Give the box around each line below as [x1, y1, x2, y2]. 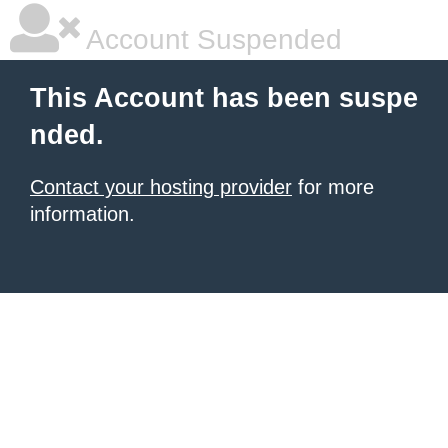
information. [30, 203, 135, 225]
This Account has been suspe [30, 83, 418, 113]
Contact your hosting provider [30, 176, 292, 198]
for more [292, 176, 374, 198]
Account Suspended [80, 24, 342, 55]
